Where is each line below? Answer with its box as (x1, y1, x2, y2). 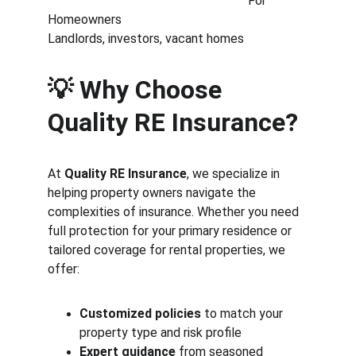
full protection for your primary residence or (48, 223, 295, 238)
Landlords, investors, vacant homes (48, 31, 244, 46)
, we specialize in (187, 166, 283, 181)
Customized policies (79, 306, 201, 321)
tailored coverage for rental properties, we (48, 242, 288, 257)
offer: (48, 261, 79, 277)
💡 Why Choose (48, 75, 228, 105)
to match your (201, 306, 286, 321)
